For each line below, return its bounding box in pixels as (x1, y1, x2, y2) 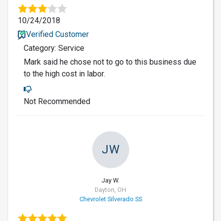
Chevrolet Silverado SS (79, 195, 142, 203)
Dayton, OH (95, 185, 126, 193)
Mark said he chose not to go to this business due (24, 57, 196, 67)
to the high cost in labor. (24, 69, 105, 78)
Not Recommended (24, 96, 90, 106)
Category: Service (24, 43, 84, 53)
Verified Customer (26, 29, 89, 39)
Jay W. (102, 176, 119, 184)
